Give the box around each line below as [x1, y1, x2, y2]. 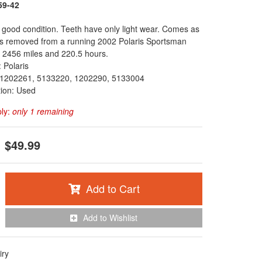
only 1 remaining [12, 105, 74, 117]
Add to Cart [85, 181, 140, 196]
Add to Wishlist [83, 212, 137, 223]
